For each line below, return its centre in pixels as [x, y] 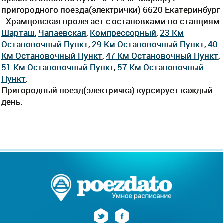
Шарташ [18, 32]
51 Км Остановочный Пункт [58, 67]
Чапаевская [62, 32]
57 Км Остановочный [161, 67]
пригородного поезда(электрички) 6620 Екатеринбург [111, 9]
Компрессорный [123, 32]
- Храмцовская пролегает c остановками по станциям [111, 21]
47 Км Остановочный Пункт [162, 55]
